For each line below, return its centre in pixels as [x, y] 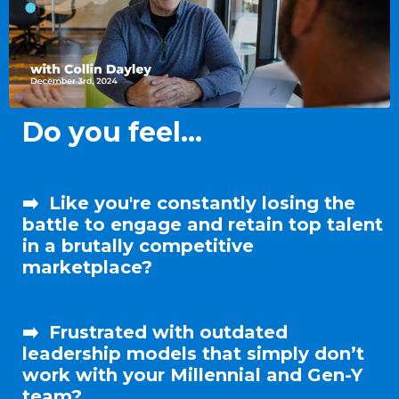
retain [256, 224]
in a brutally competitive [138, 245]
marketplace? [87, 267]
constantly [207, 203]
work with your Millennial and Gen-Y [192, 375]
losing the [309, 203]
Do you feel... [112, 132]
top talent [333, 224]
